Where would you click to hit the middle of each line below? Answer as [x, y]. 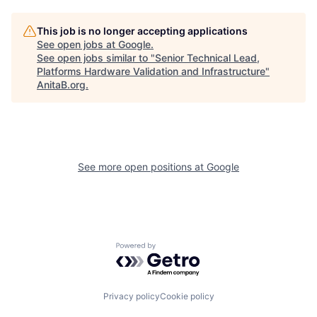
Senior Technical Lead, [207, 57]
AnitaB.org [61, 84]
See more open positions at [142, 166]
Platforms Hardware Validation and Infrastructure [151, 71]
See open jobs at [77, 44]
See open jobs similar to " [96, 57]
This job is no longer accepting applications [142, 30]
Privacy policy [131, 296]
